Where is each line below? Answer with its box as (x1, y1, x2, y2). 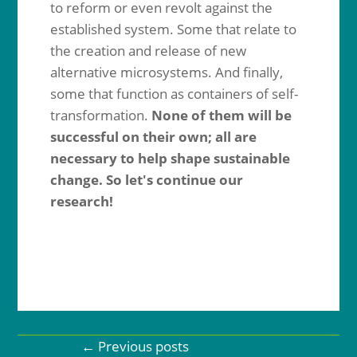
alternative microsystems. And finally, (49, 63, 283, 81)
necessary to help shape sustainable (49, 149, 290, 167)
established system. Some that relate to (49, 20, 296, 38)
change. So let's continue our (49, 171, 243, 189)
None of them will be (151, 106, 292, 124)
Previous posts (98, 337, 190, 355)
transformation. (49, 106, 151, 124)
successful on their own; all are (49, 127, 257, 146)
